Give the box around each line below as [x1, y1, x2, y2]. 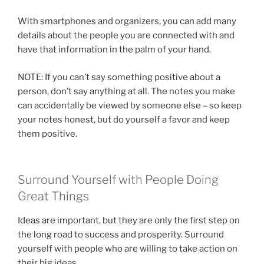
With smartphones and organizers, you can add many [18, 16, 236, 27]
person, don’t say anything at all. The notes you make [18, 85, 235, 97]
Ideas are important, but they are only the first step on [18, 215, 240, 226]
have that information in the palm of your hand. [18, 44, 211, 55]
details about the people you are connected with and [18, 30, 235, 41]
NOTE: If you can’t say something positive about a [18, 71, 220, 82]
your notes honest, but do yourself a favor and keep [18, 114, 230, 125]
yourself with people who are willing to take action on [18, 243, 237, 255]
